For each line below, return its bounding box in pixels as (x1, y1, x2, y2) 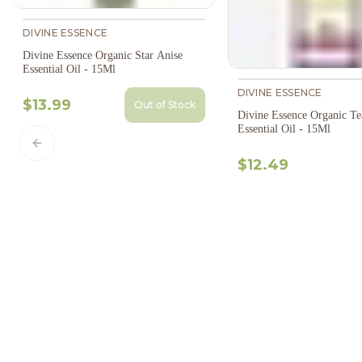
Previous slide (36, 142, 119, 158)
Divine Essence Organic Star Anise (23, 49, 183, 62)
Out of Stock (133, 99, 196, 112)
